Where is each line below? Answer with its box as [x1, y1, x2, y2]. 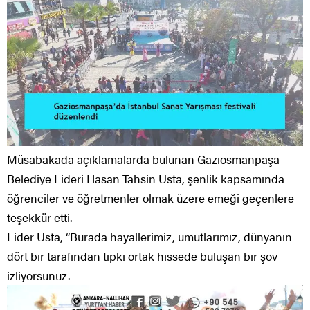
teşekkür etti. [7, 209, 72, 226]
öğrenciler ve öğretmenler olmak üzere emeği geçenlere [7, 190, 294, 207]
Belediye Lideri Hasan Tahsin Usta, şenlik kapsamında [7, 170, 284, 188]
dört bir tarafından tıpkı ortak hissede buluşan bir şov [7, 248, 277, 265]
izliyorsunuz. [7, 267, 70, 284]
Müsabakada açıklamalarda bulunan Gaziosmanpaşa [7, 151, 280, 168]
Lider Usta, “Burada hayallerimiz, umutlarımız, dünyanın [7, 228, 292, 246]
